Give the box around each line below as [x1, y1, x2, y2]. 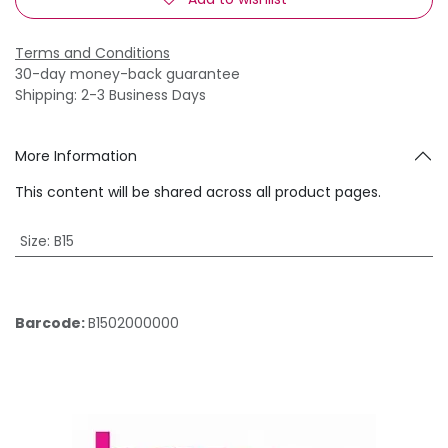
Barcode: [15, 312, 88, 333]
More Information [15, 145, 137, 166]
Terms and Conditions [15, 42, 170, 63]
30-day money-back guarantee [15, 63, 240, 84]
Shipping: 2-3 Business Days [15, 84, 206, 105]
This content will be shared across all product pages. [15, 181, 381, 202]
